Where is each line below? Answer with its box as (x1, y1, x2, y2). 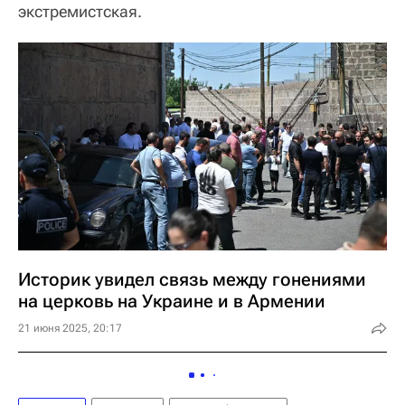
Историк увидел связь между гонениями (18, 268, 366, 290)
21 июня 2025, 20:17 (18, 321, 122, 334)
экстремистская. (18, 2, 142, 22)
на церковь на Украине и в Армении (18, 289, 325, 312)
